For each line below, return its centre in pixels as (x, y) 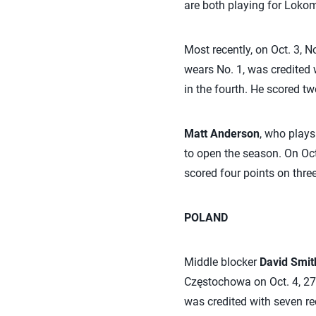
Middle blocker (221, 262)
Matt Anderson (221, 134)
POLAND (206, 218)
